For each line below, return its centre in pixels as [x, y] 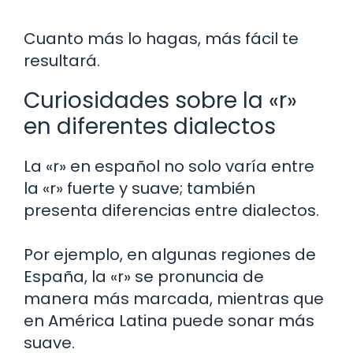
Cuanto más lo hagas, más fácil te [161, 38]
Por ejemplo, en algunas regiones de [170, 254]
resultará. [62, 60]
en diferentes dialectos [150, 126]
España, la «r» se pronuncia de [144, 276]
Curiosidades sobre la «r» [160, 100]
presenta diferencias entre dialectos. [171, 210]
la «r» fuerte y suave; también [139, 188]
